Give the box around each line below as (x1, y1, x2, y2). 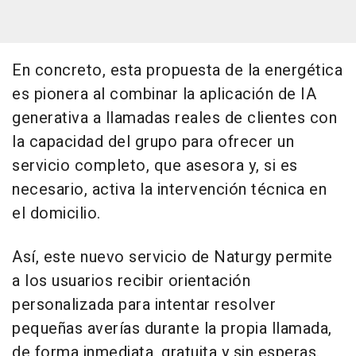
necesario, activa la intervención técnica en (12, 178, 327, 202)
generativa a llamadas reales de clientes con (12, 106, 337, 130)
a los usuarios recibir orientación (12, 269, 250, 293)
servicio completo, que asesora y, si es (12, 154, 298, 178)
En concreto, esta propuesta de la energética (12, 59, 342, 83)
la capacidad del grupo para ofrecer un (12, 130, 294, 154)
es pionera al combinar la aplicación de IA (12, 83, 316, 106)
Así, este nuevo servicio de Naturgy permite (12, 246, 333, 269)
